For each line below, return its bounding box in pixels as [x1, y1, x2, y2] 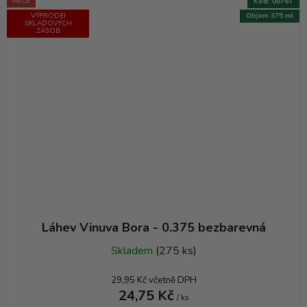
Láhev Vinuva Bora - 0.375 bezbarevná [41, 219, 266, 236]
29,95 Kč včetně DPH [110, 274, 197, 287]
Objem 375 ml [246, 11, 293, 21]
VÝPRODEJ [30, 10, 66, 21]
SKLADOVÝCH [24, 18, 72, 28]
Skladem [110, 243, 156, 259]
